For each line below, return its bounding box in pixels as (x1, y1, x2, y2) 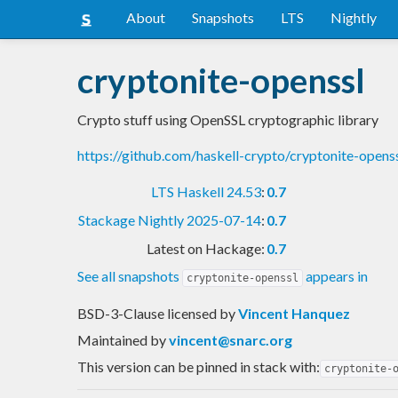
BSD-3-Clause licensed (77, 304, 219, 322)
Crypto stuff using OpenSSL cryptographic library (77, 110, 378, 128)
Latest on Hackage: (147, 239, 265, 257)
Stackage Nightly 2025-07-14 (78, 211, 261, 228)
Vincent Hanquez (238, 304, 350, 322)
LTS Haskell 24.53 (151, 182, 261, 200)
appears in (303, 267, 368, 284)
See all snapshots (77, 267, 182, 284)
